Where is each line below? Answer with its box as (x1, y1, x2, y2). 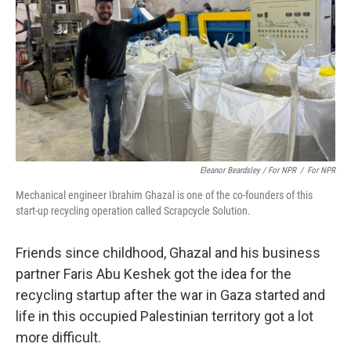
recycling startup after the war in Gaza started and (16, 287, 325, 303)
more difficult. (16, 329, 101, 346)
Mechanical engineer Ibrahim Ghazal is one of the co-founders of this (16, 189, 313, 201)
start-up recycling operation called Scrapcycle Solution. (16, 204, 251, 217)
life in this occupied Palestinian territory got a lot (16, 308, 313, 324)
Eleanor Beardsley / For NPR (200, 165, 296, 175)
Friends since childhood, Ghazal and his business (16, 244, 320, 261)
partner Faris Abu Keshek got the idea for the (16, 266, 291, 282)
